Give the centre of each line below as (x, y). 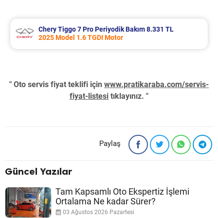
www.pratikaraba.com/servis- (156, 84)
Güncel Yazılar (38, 171)
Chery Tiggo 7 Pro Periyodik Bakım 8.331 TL (106, 29)
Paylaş (110, 143)
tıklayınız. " (128, 96)
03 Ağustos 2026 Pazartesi (98, 212)
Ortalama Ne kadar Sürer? (106, 201)
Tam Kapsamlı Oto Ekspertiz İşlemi (122, 191)
